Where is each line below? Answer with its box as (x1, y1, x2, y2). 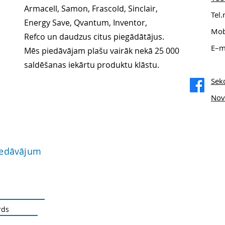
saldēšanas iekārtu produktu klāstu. (24, 59, 159, 71)
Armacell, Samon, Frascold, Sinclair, (24, 3, 158, 15)
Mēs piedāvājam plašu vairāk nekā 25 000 (24, 45, 179, 57)
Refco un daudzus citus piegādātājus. (24, 31, 164, 43)
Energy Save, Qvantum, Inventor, (24, 17, 147, 29)
